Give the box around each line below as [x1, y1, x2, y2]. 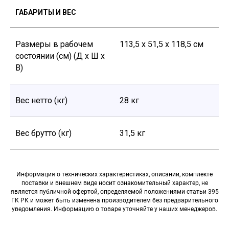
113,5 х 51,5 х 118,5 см [120, 39, 203, 49]
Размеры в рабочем [15, 39, 93, 49]
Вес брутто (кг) [15, 128, 72, 138]
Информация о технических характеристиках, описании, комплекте [16, 170, 213, 178]
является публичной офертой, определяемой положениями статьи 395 [10, 188, 219, 195]
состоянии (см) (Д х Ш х [15, 51, 105, 61]
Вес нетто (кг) [15, 95, 67, 105]
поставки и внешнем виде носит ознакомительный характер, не [21, 179, 208, 187]
